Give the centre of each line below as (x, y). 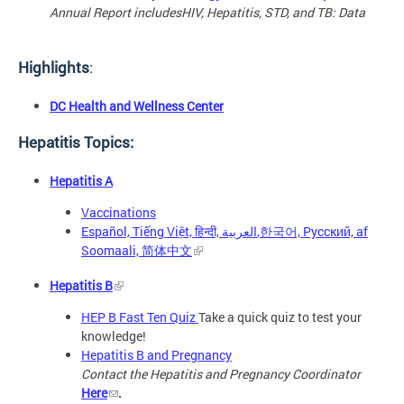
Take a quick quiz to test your (280, 317)
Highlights (54, 67)
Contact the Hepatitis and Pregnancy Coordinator (221, 373)
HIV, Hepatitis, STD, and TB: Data (275, 13)
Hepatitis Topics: (76, 142)
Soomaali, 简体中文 (137, 251)
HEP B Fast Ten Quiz (140, 317)
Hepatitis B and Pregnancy (156, 354)
